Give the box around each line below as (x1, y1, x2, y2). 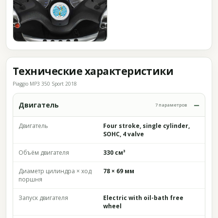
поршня (18, 175, 42, 183)
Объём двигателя (18, 148, 69, 157)
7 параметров (155, 102, 187, 108)
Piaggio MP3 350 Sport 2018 (13, 80, 77, 87)
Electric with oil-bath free (103, 194, 183, 202)
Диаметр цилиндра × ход (18, 167, 91, 175)
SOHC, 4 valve (103, 130, 144, 138)
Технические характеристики (13, 64, 174, 78)
